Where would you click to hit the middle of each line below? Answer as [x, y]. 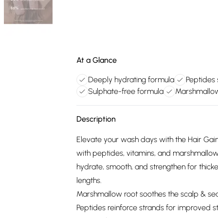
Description [96, 119]
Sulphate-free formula [126, 91]
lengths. [89, 180]
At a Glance [97, 60]
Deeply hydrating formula [131, 80]
